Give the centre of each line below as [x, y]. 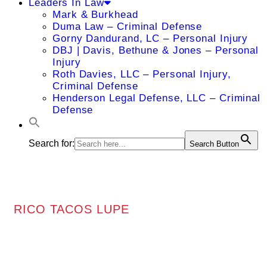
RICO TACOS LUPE [72, 209]
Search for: [52, 143]
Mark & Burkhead [95, 15]
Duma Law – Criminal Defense [128, 27]
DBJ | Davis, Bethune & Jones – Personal [156, 50]
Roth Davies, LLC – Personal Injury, [142, 74]
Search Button [214, 144]
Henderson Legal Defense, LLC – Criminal [157, 98]
